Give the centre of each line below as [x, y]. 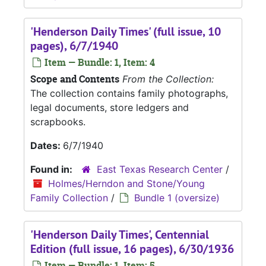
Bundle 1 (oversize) [177, 198]
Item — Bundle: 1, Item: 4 [99, 63]
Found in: [53, 170]
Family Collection [69, 198]
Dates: [47, 146]
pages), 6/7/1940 [74, 46]
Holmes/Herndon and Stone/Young [126, 184]
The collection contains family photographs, [129, 94]
